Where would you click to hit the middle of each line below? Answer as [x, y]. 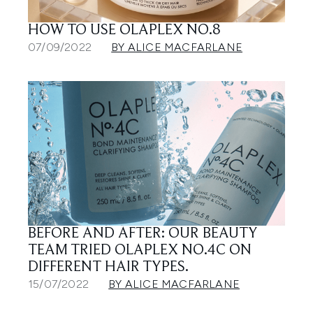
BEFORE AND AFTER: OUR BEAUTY [143, 234]
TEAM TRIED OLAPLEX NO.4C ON [140, 250]
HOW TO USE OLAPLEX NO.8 [124, 31]
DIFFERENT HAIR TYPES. [108, 267]
